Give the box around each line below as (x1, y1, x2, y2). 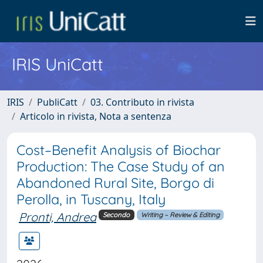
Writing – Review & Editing (140, 210, 220, 219)
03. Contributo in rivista (90, 96, 194, 109)
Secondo (103, 210, 130, 219)
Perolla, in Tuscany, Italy (16, 191, 166, 208)
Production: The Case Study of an (16, 158, 225, 175)
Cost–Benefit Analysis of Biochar (16, 141, 221, 159)
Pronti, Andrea (19, 210, 96, 224)
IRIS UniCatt (12, 53, 103, 75)
